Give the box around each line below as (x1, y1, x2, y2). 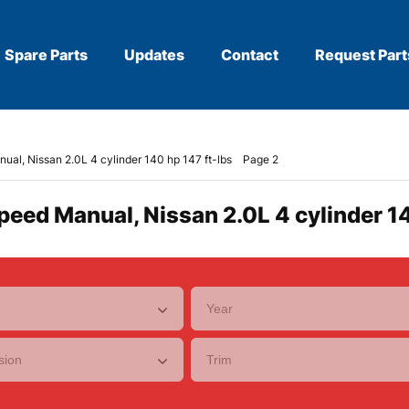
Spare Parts (5, 46, 88, 64)
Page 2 (243, 152, 278, 166)
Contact (221, 46, 278, 64)
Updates (124, 46, 184, 64)
